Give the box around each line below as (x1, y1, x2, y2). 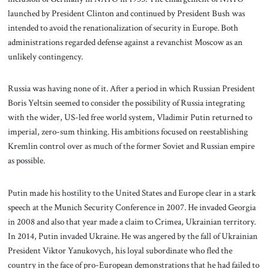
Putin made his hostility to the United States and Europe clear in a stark (7, 187, 256, 199)
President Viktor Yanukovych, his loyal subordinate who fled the (7, 244, 232, 257)
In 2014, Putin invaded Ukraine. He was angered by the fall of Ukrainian (7, 230, 258, 243)
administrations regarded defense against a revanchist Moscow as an (7, 35, 243, 48)
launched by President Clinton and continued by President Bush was (7, 7, 245, 19)
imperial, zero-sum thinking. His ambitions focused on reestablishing (7, 125, 248, 138)
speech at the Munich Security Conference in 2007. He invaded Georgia (7, 201, 256, 214)
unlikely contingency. (7, 50, 85, 62)
